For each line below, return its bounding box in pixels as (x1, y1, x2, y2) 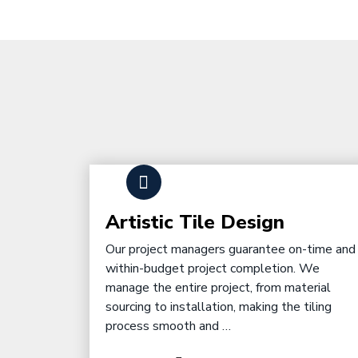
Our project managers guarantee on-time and (105, 241, 356, 258)
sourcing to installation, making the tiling (105, 298, 332, 316)
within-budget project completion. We (105, 260, 320, 277)
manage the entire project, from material (105, 279, 331, 296)
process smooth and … (105, 317, 231, 335)
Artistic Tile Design (105, 209, 284, 235)
